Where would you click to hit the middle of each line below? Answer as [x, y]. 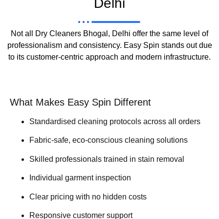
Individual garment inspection [80, 178]
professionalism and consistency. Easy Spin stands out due [109, 45]
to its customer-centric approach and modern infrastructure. [109, 57]
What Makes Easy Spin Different [80, 102]
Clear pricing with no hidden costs [88, 197]
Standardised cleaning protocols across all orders [115, 122]
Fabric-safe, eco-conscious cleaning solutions [109, 140]
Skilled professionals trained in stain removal [107, 159]
